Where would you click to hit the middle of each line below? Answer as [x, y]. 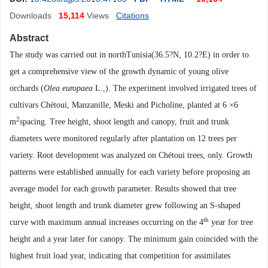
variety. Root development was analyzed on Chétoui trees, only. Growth [131, 155]
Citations [133, 16]
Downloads [31, 16]
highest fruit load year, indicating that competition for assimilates [120, 256]
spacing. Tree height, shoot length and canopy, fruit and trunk [124, 122]
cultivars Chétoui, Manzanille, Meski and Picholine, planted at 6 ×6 [124, 105]
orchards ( [27, 88]
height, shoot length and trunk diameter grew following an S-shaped [125, 205]
